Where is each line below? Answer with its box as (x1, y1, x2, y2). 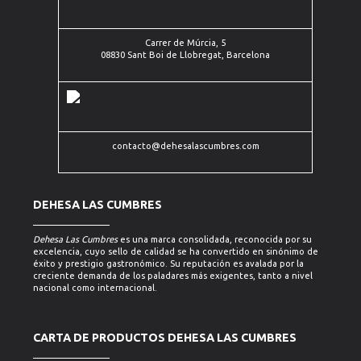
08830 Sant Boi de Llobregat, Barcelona (101, 50, 271, 60)
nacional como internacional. (32, 283, 157, 293)
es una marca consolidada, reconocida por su (117, 234, 312, 244)
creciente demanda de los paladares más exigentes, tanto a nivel (32, 271, 313, 280)
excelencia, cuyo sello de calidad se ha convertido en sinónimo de (32, 247, 318, 256)
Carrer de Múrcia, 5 (145, 38, 226, 48)
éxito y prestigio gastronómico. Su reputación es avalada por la (32, 259, 304, 268)
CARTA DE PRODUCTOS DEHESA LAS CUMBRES (32, 331, 297, 344)
